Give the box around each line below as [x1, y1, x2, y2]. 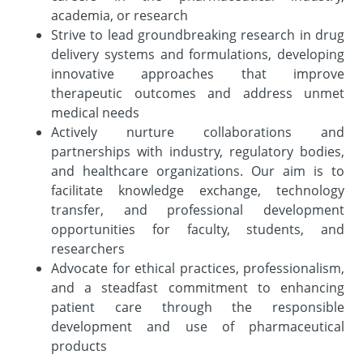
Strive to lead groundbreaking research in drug [51, 26, 344, 44]
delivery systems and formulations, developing [51, 45, 344, 63]
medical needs [51, 104, 139, 122]
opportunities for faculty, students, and [51, 220, 344, 238]
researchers [51, 240, 125, 258]
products [51, 337, 107, 355]
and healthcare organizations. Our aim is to [51, 162, 344, 180]
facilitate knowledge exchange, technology [51, 181, 344, 199]
